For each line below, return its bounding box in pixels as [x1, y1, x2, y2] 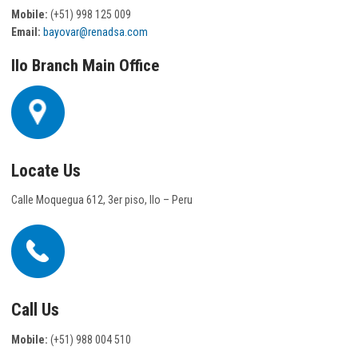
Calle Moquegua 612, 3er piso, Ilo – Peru [11, 193, 193, 207]
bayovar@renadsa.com [43, 25, 148, 38]
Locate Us [11, 160, 81, 181]
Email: [11, 25, 41, 38]
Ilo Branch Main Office [11, 56, 159, 76]
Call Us [11, 299, 59, 320]
